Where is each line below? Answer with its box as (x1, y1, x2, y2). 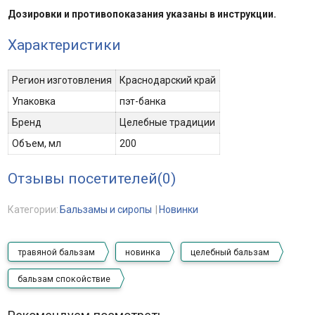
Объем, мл (11, 138, 61, 149)
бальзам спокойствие (17, 274, 110, 284)
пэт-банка (119, 96, 166, 107)
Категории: (7, 204, 58, 215)
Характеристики (7, 37, 121, 53)
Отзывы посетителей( (7, 170, 162, 187)
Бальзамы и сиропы (59, 204, 152, 215)
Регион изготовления (11, 75, 112, 86)
